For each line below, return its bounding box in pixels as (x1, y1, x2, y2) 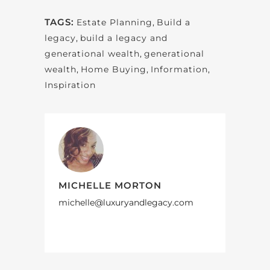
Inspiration (45, 80, 96, 91)
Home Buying (81, 64, 146, 75)
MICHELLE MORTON (58, 180, 162, 192)
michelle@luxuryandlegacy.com (58, 197, 193, 209)
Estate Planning (77, 17, 152, 28)
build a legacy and (80, 33, 168, 44)
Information (151, 64, 208, 75)
